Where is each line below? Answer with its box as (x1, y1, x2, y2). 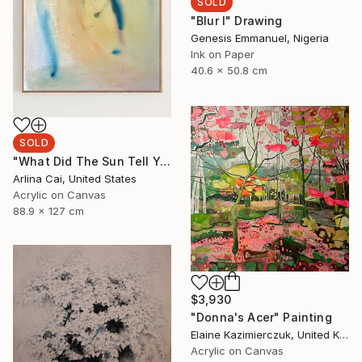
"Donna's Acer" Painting (191, 309, 332, 324)
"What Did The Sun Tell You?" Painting (159, 154, 170, 168)
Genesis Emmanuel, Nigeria (191, 31, 329, 44)
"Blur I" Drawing (191, 13, 283, 27)
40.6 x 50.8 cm (191, 63, 267, 77)
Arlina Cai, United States (13, 171, 137, 185)
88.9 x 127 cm (13, 204, 84, 217)
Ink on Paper (191, 47, 255, 61)
